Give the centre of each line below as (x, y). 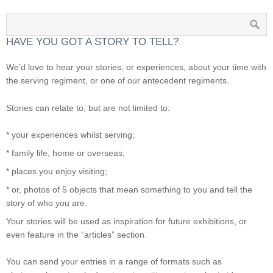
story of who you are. (47, 203)
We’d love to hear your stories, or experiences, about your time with (136, 67)
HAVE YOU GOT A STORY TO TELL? (92, 42)
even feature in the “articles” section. (76, 234)
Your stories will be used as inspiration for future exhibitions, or (126, 221)
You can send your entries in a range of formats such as (114, 262)
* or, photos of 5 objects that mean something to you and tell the (129, 189)
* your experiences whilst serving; (70, 134)
